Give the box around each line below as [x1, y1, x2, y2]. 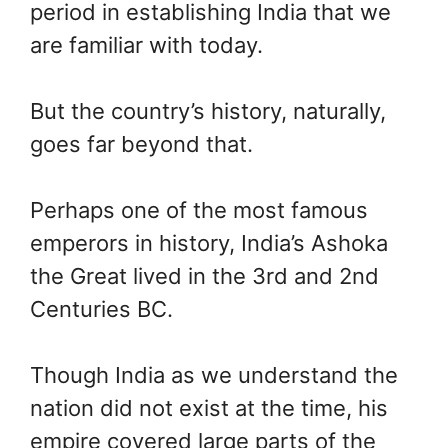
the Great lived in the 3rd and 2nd [30, 263, 379, 290]
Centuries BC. [30, 296, 173, 323]
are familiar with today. [30, 32, 263, 59]
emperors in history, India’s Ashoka [30, 230, 388, 257]
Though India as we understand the [30, 362, 398, 389]
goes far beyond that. [30, 131, 253, 158]
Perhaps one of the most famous [30, 197, 368, 224]
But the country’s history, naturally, [30, 98, 386, 125]
